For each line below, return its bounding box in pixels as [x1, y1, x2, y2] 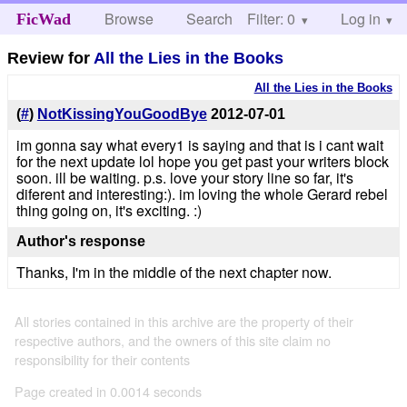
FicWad [15, 10, 71, 28]
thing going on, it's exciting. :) [15, 200, 202, 222]
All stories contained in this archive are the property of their [15, 311, 353, 331]
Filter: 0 [247, 8, 295, 29]
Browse [104, 8, 154, 29]
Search [186, 8, 233, 29]
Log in [340, 8, 381, 29]
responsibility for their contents [15, 349, 190, 369]
